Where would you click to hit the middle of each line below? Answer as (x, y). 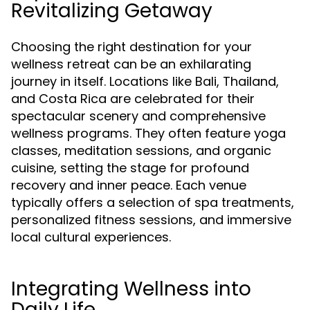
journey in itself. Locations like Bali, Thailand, (145, 81)
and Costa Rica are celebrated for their (133, 99)
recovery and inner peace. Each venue (129, 185)
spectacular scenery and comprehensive (138, 116)
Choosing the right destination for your (131, 47)
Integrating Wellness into (131, 289)
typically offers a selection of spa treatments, (153, 202)
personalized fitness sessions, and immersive (151, 220)
